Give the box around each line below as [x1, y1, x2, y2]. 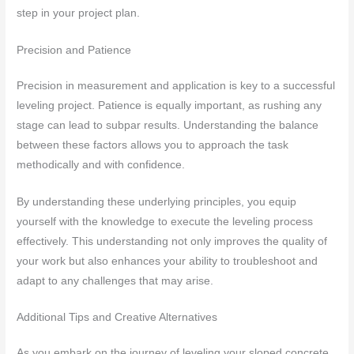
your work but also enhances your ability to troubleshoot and [17, 254, 318, 267]
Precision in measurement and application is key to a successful [17, 79, 336, 92]
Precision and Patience [17, 43, 132, 56]
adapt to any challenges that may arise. [17, 274, 214, 287]
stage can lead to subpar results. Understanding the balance [17, 119, 319, 131]
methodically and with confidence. [17, 158, 186, 171]
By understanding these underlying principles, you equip [17, 195, 297, 208]
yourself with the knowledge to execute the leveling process [17, 215, 314, 228]
